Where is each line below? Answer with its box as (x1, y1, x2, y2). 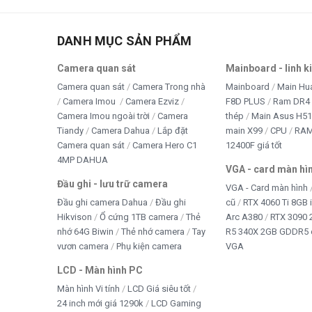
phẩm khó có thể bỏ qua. (33, 44, 150, 58)
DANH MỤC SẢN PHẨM (57, 33, 192, 49)
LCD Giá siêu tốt (127, 283, 191, 295)
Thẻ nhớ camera (121, 226, 185, 237)
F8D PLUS (225, 96, 265, 107)
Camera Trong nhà (132, 81, 205, 93)
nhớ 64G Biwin (57, 226, 114, 237)
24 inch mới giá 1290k (57, 298, 143, 309)
